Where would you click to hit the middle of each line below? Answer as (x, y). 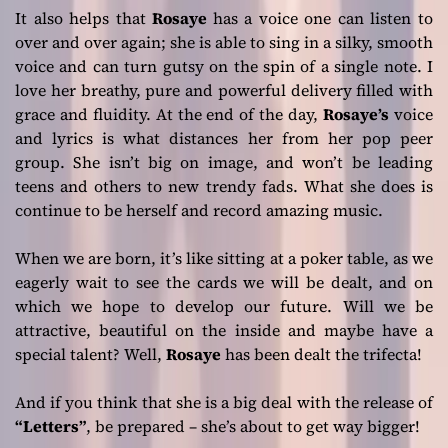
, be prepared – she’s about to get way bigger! (253, 425)
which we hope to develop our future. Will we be (224, 305)
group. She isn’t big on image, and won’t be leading (224, 161)
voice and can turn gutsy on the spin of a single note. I (224, 65)
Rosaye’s (356, 113)
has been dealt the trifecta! (321, 353)
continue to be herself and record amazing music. (199, 209)
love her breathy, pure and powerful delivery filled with (224, 89)
